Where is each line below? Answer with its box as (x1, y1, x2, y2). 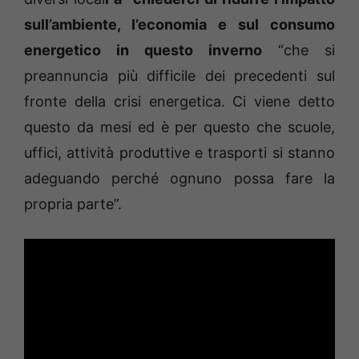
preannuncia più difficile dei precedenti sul (24, 67, 335, 85)
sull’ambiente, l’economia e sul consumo (24, 16, 335, 34)
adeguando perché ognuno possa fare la (24, 170, 335, 188)
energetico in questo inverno (24, 42, 262, 59)
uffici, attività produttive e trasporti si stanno (24, 144, 335, 162)
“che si (262, 42, 335, 59)
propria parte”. (24, 196, 122, 213)
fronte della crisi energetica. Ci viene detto (24, 93, 335, 111)
